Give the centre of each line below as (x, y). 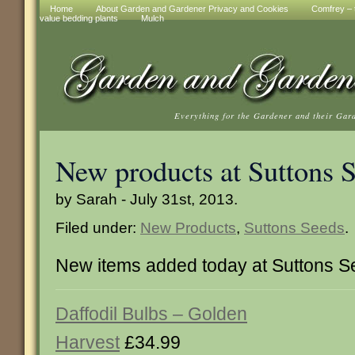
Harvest (88, 342)
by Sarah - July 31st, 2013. (147, 199)
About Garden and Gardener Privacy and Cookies (192, 9)
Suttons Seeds (294, 227)
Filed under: (98, 227)
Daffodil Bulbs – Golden (151, 314)
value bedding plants (79, 18)
